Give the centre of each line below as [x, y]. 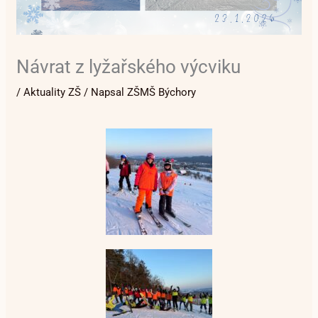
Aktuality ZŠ [53, 92]
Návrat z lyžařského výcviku [129, 66]
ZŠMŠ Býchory [162, 92]
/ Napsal [104, 92]
